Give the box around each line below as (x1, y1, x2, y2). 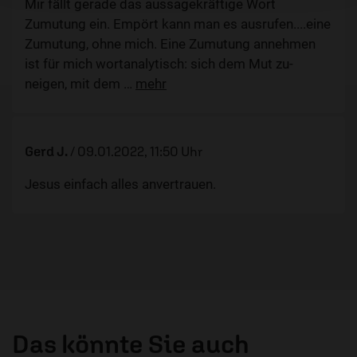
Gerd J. (25, 143, 68, 160)
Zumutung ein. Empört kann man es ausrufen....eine (25, 16, 331, 33)
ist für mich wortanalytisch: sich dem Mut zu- (25, 56, 293, 73)
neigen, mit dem (25, 76, 124, 92)
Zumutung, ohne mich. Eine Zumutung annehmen (25, 36, 316, 53)
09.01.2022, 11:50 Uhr (77, 143, 202, 160)
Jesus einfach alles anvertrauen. (25, 176, 216, 193)
